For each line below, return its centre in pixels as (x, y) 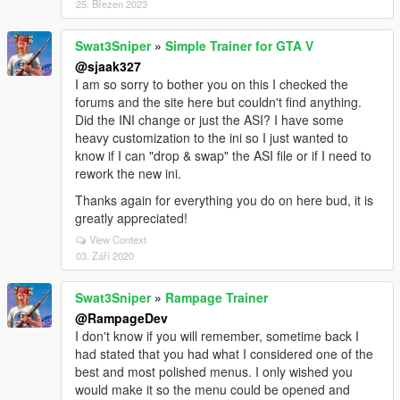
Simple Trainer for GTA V (239, 46)
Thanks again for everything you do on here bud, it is (224, 200)
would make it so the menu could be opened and (212, 389)
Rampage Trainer (217, 297)
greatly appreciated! (131, 218)
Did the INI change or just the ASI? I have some (209, 120)
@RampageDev (121, 318)
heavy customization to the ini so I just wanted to (212, 137)
